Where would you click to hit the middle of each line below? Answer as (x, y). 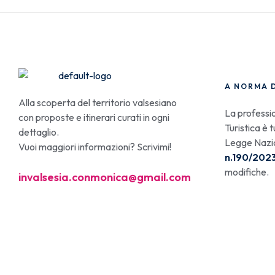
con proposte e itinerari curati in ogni (94, 117)
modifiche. (248, 172)
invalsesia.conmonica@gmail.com (105, 177)
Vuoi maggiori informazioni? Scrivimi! (95, 147)
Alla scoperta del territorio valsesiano (98, 103)
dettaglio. (39, 132)
